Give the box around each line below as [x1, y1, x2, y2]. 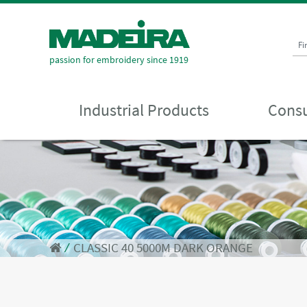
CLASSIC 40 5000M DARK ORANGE [73, 240, 253, 256]
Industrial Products [78, 99, 209, 121]
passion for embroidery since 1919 [49, 53, 188, 66]
